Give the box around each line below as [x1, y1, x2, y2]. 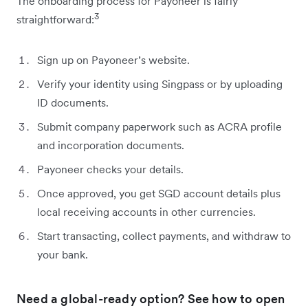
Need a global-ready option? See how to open [16, 290, 285, 307]
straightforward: [16, 12, 94, 26]
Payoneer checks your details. [37, 162, 184, 176]
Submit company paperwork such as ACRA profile [37, 119, 282, 133]
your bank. [37, 247, 88, 261]
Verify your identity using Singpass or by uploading [37, 76, 283, 91]
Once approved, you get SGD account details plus [37, 186, 280, 200]
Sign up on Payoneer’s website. [37, 52, 190, 67]
